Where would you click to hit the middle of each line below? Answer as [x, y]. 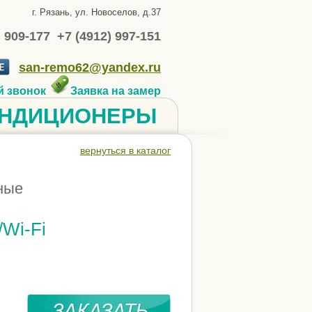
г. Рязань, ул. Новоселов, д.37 [96, 12]
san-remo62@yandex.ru [90, 68]
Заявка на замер [116, 91]
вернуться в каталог [125, 151]
